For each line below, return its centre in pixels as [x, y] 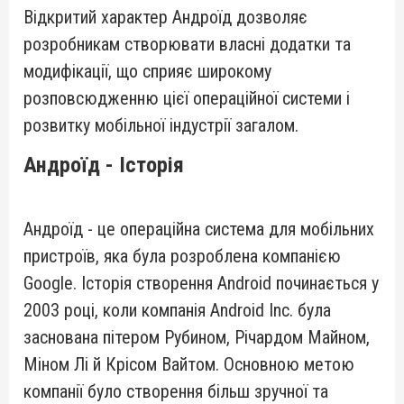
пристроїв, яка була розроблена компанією [182, 256]
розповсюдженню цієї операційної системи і [187, 98]
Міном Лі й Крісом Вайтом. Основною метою [189, 364]
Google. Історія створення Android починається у [201, 283]
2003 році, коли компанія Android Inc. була [177, 310]
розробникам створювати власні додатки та [187, 44]
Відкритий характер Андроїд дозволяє [165, 17]
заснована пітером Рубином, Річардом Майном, [197, 337]
